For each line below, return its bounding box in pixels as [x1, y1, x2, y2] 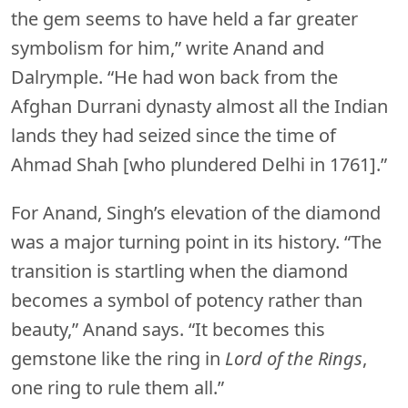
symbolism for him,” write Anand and [11, 35, 324, 60]
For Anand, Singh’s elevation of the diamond [11, 199, 381, 225]
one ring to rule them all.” [11, 374, 224, 400]
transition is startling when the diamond [11, 258, 348, 283]
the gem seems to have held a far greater [11, 5, 358, 31]
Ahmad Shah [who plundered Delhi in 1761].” [11, 151, 387, 177]
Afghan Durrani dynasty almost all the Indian [11, 93, 388, 118]
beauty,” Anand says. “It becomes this [11, 316, 325, 342]
